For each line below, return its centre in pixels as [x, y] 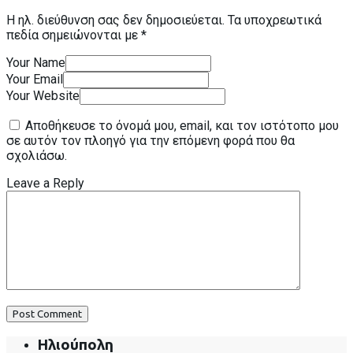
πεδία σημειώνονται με [74, 35]
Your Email [35, 79]
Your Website [43, 95]
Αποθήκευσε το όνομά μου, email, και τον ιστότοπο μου [182, 125]
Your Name [36, 62]
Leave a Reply [45, 183]
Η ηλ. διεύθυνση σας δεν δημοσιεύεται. [115, 20]
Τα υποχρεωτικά [275, 20]
